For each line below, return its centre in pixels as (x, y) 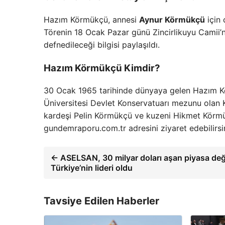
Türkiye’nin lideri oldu (92, 168)
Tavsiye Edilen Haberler (101, 201)
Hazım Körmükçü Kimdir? (102, 68)
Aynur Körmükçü (172, 19)
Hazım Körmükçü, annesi (91, 19)
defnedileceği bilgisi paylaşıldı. (102, 44)
